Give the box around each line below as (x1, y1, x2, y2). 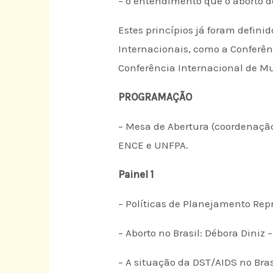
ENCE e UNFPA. (118, 138, 189, 151)
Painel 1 (118, 168, 154, 180)
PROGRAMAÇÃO (118, 90, 193, 103)
